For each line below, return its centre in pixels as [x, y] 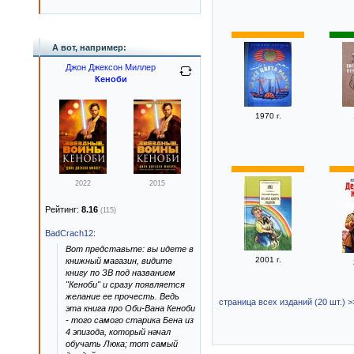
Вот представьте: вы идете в [130, 249]
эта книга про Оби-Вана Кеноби [130, 308]
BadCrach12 [69, 233]
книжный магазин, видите [119, 261]
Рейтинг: [63, 209]
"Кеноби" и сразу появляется [125, 284]
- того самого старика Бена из [130, 320]
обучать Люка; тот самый [122, 344]
